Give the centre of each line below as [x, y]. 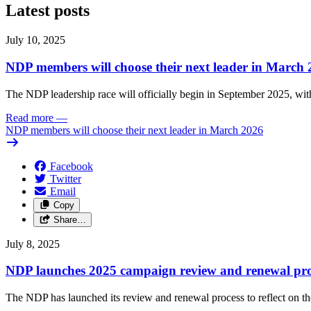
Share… [69, 219]
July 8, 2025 [33, 244]
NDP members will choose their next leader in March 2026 [134, 130]
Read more [30, 117]
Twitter [66, 178]
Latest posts [48, 11]
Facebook [72, 166]
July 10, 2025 [35, 40]
